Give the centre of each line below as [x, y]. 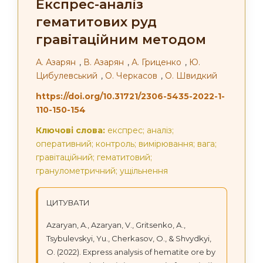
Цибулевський [67, 76]
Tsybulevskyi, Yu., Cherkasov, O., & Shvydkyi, [129, 238]
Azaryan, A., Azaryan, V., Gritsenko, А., [116, 225]
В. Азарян [104, 62]
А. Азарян [56, 62]
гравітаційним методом [121, 40]
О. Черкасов [131, 76]
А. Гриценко [156, 62]
